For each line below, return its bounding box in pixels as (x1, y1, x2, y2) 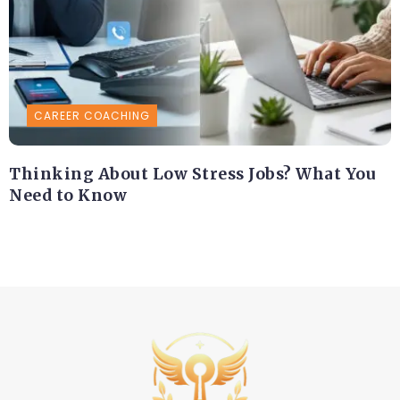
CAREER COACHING (34, 108, 150, 124)
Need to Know (9, 186, 127, 206)
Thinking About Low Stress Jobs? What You (9, 164, 376, 185)
